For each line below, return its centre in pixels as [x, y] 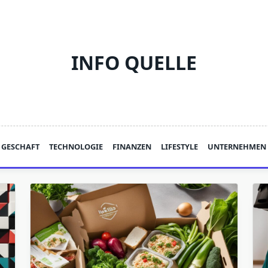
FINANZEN [132, 147]
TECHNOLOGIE [76, 147]
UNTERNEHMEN [237, 147]
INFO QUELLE [134, 63]
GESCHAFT [21, 147]
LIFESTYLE [180, 147]
